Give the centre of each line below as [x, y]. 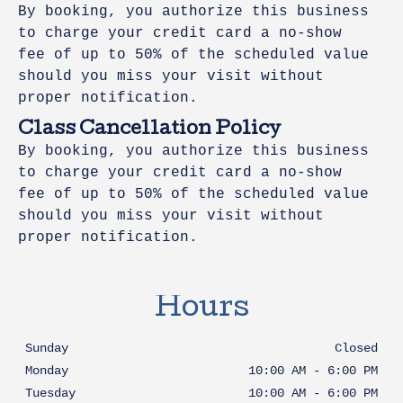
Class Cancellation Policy [149, 130]
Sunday [47, 349]
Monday [47, 371]
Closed [356, 349]
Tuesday [50, 394]
